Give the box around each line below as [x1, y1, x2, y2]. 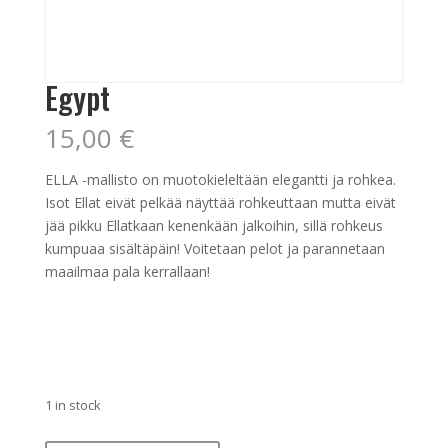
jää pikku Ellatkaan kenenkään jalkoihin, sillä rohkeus [44, 216, 383, 236]
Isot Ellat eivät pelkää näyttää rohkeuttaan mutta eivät [44, 193, 396, 213]
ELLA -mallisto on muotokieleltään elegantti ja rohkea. [44, 170, 396, 190]
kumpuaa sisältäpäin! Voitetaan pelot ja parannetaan [44, 239, 385, 259]
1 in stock [44, 396, 101, 415]
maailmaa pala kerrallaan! [44, 262, 210, 282]
